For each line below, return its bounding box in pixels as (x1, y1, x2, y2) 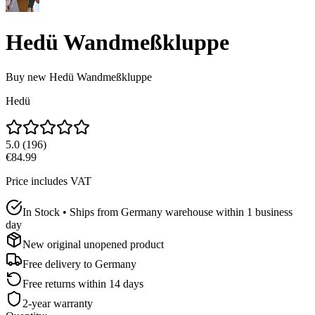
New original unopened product (22, 238, 164, 250)
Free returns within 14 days (22, 277, 143, 290)
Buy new (6, 70, 46, 83)
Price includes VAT (6, 174, 91, 187)
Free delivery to (22, 257, 92, 270)
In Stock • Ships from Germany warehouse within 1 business (22, 205, 292, 218)
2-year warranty (22, 297, 93, 309)
